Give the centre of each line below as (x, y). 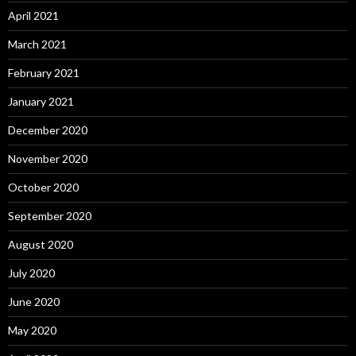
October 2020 (43, 187)
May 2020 (32, 330)
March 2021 (37, 44)
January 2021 (41, 101)
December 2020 (48, 130)
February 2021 (44, 72)
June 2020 (34, 301)
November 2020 (48, 158)
